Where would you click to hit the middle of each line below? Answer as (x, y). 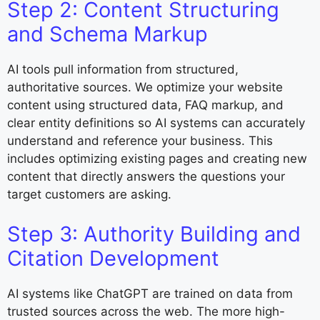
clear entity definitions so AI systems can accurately (156, 123)
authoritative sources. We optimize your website (145, 87)
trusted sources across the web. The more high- (146, 311)
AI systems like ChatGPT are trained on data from (150, 293)
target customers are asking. (89, 195)
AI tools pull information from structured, (123, 70)
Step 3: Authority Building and (154, 234)
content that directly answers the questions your (146, 177)
